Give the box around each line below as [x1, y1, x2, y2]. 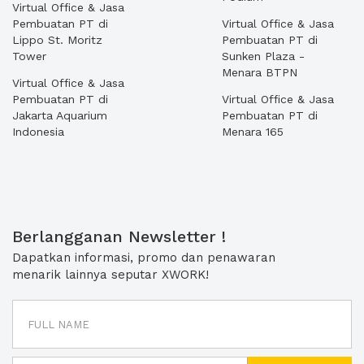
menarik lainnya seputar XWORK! [12, 267, 209, 282]
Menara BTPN [222, 66, 297, 79]
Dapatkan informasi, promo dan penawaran [12, 250, 275, 265]
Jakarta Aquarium [12, 109, 107, 122]
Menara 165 [222, 125, 284, 138]
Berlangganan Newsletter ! [12, 227, 226, 246]
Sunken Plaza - [222, 50, 305, 63]
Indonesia [12, 125, 64, 138]
